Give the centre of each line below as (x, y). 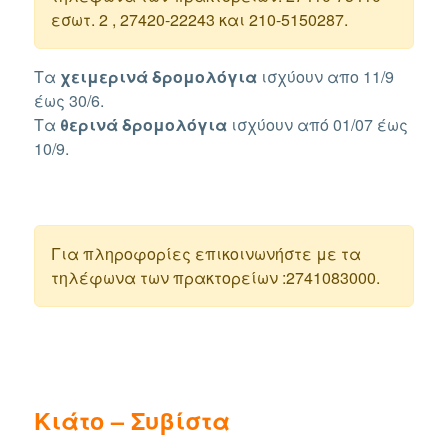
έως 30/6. (69, 100)
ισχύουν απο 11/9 (326, 76)
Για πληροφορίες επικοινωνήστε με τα (206, 253)
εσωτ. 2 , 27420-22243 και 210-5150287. (200, 19)
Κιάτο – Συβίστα (132, 420)
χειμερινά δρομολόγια (159, 76)
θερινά (89, 124)
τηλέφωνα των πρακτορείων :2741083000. (216, 277)
